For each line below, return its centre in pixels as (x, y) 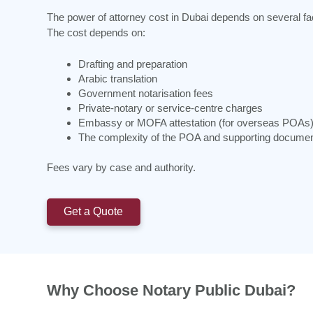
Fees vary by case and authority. (121, 168)
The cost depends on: (96, 33)
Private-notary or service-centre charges (170, 108)
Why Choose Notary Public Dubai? (171, 290)
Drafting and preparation (133, 64)
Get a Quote (94, 212)
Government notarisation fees (146, 93)
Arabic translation (118, 78)
